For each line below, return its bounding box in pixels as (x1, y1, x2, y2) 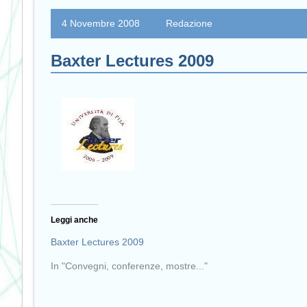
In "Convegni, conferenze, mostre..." (51, 260, 208, 272)
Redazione (166, 17, 213, 29)
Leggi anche (51, 215, 98, 225)
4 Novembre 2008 (62, 17, 143, 29)
